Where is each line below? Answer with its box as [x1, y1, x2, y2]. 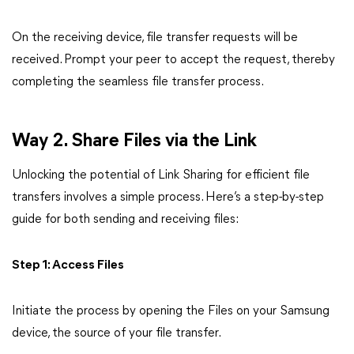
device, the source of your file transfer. [12, 327, 221, 340]
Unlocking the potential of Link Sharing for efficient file [12, 169, 310, 182]
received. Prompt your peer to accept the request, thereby [12, 54, 335, 66]
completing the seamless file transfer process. [12, 76, 264, 88]
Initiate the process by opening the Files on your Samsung [12, 305, 330, 318]
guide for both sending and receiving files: [12, 213, 239, 226]
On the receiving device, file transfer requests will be [12, 32, 298, 44]
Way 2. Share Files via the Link [12, 132, 257, 151]
